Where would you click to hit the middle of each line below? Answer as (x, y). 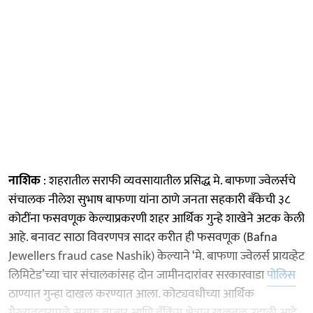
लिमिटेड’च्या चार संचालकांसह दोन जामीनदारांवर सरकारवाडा (138, 275)
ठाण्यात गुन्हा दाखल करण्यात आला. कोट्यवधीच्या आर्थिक (131, 294)
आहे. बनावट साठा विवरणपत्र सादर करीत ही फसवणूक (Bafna (143, 237)
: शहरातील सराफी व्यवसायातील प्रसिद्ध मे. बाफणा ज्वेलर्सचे (168, 181)
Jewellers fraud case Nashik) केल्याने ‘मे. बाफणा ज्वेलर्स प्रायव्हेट (156, 256)
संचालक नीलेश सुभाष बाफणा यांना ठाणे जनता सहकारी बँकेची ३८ (149, 199)
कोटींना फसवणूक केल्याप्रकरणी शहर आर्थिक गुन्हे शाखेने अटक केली (156, 218)
